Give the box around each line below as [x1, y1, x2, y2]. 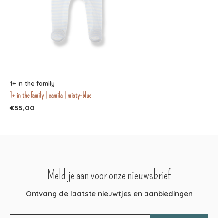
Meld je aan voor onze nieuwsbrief [47, 168, 171, 183]
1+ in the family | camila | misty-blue [10, 91, 91, 100]
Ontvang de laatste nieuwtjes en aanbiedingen [25, 189, 193, 199]
